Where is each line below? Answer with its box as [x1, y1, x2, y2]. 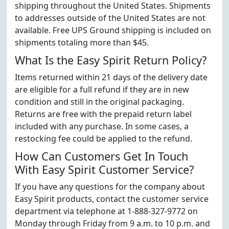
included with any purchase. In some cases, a [15, 121, 189, 132]
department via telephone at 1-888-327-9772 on [15, 205, 198, 217]
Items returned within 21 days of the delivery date [15, 72, 208, 83]
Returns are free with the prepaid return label [15, 108, 192, 120]
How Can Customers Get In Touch [15, 149, 188, 164]
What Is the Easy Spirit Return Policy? [15, 53, 207, 67]
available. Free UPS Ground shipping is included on [15, 25, 211, 36]
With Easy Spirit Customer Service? [15, 162, 194, 177]
